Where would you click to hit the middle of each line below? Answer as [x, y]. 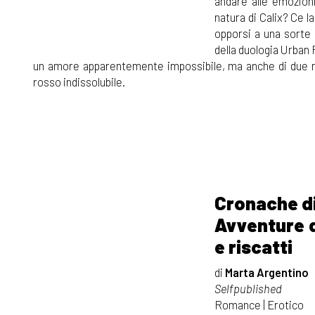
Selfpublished [248, 288]
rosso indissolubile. [79, 81]
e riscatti [255, 246]
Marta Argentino [267, 272]
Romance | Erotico [259, 304]
